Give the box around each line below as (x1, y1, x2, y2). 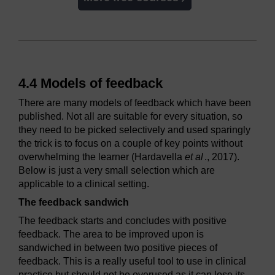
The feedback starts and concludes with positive (18, 215, 227, 227)
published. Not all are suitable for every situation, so (18, 111, 242, 122)
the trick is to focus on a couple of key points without (18, 138, 242, 149)
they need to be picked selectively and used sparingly (18, 125, 250, 136)
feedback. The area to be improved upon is (18, 229, 204, 240)
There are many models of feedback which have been (18, 98, 251, 109)
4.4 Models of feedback (18, 76, 163, 91)
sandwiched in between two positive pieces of (18, 242, 217, 254)
